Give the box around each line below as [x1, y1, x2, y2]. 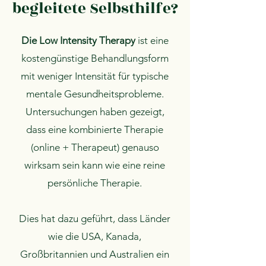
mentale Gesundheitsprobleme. [26, 88, 164, 100]
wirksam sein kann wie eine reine [24, 159, 165, 171]
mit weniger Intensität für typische [21, 70, 169, 82]
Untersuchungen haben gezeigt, [25, 106, 164, 118]
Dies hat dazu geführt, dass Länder [19, 213, 170, 224]
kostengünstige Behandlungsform [21, 52, 169, 64]
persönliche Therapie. [47, 177, 142, 189]
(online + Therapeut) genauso [30, 141, 159, 153]
